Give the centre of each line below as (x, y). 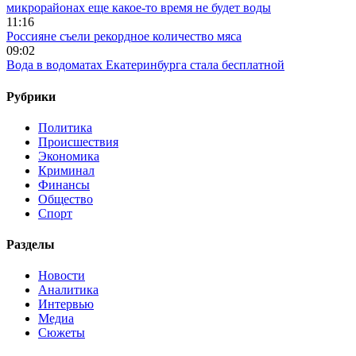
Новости (62, 276)
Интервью (66, 304)
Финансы (64, 184)
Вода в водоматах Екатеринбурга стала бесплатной (145, 65)
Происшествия (78, 141)
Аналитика (68, 290)
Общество (66, 199)
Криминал (66, 170)
